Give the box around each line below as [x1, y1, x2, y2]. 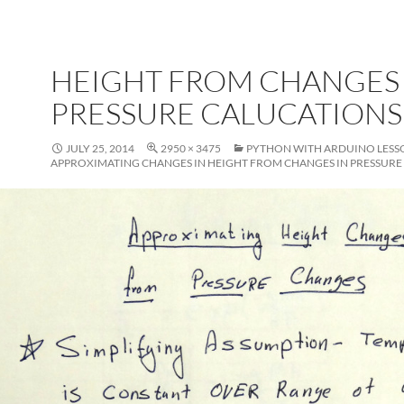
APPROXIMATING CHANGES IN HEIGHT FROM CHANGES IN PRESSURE [50, 156, 402, 170]
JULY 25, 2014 [66, 142, 134, 155]
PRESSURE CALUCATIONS [50, 95, 402, 132]
